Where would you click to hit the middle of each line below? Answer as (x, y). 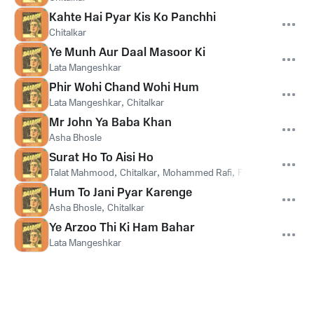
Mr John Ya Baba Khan (110, 123)
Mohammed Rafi (197, 173)
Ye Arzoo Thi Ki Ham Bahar (122, 228)
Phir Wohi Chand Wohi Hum (124, 88)
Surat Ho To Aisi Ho (101, 158)
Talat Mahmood (82, 173)
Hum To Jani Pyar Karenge (121, 193)
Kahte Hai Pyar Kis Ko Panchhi (132, 18)
